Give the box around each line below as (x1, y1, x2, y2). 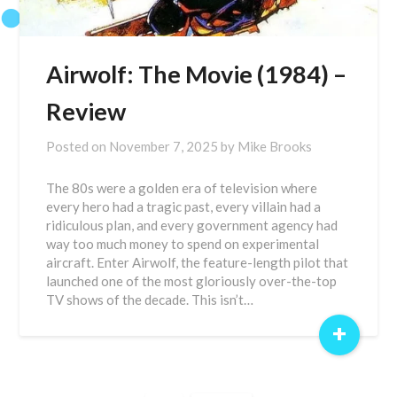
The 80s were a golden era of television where (46, 180, 318, 196)
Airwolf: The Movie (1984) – (46, 59, 347, 89)
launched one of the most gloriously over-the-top (46, 273, 338, 289)
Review (46, 97, 127, 126)
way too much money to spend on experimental (46, 236, 320, 252)
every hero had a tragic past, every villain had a (46, 198, 322, 214)
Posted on (46, 138, 110, 154)
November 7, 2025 (109, 138, 219, 154)
